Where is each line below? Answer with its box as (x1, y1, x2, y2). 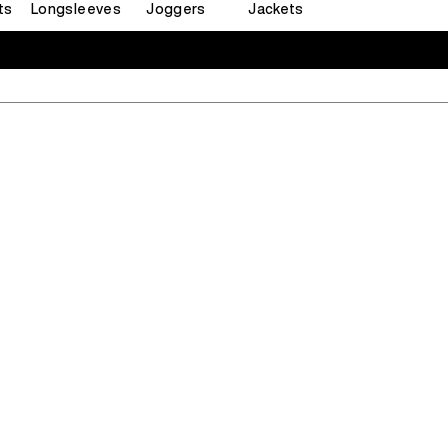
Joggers (146, 2, 206, 16)
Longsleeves (30, 2, 122, 16)
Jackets (248, 2, 304, 16)
